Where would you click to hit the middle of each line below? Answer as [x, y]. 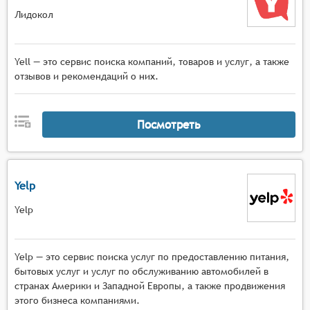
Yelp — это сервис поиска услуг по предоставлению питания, [152, 257]
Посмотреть [168, 124]
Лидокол [34, 14]
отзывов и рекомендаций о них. [86, 76]
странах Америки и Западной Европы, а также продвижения [150, 286]
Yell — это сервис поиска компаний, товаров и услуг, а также [152, 62]
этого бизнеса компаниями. [77, 300]
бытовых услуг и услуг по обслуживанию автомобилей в [142, 271]
